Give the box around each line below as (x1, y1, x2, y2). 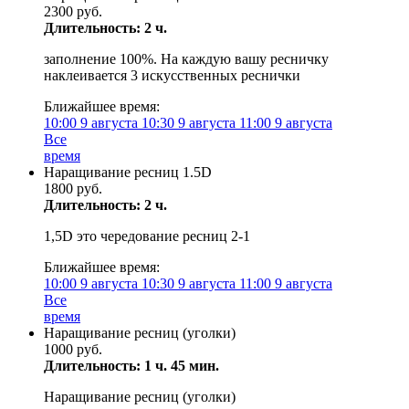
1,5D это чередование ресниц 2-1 (44, 228, 250, 244)
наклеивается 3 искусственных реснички (44, 68, 300, 83)
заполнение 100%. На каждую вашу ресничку (44, 51, 329, 67)
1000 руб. (44, 341, 102, 357)
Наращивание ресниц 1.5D (44, 164, 212, 180)
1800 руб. (44, 181, 102, 196)
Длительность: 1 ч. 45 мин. (44, 358, 219, 373)
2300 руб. (44, 4, 102, 19)
